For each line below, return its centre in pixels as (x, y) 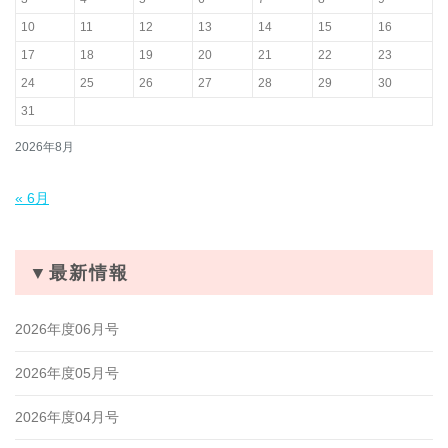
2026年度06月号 (67, 329)
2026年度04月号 (67, 417)
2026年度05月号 (67, 373)
